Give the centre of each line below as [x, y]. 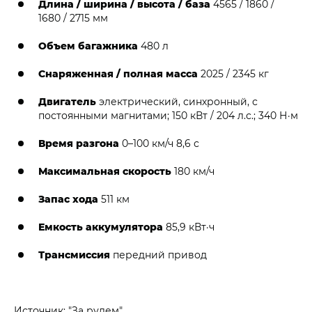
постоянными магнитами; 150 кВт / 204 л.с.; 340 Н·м [168, 115]
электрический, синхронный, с [178, 101]
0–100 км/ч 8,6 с [159, 143]
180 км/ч [193, 171]
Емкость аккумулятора [101, 226]
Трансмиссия [74, 254]
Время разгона [79, 143]
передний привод [158, 254]
